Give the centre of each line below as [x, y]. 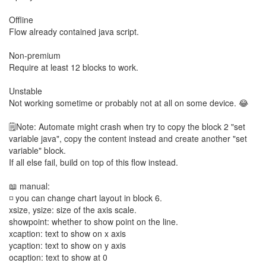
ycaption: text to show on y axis [67, 245]
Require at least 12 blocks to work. [74, 67]
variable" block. [37, 150]
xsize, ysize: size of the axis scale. [73, 210]
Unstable [26, 91]
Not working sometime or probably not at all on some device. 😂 [129, 103]
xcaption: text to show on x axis [67, 233]
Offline [21, 20]
